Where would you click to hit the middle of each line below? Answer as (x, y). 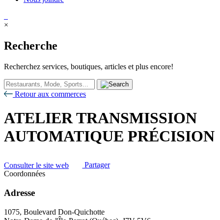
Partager (96, 165)
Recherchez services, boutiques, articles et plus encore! (89, 66)
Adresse (19, 192)
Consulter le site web (36, 165)
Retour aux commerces (49, 94)
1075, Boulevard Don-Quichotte (54, 212)
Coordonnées (25, 174)
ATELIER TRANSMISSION (100, 118)
